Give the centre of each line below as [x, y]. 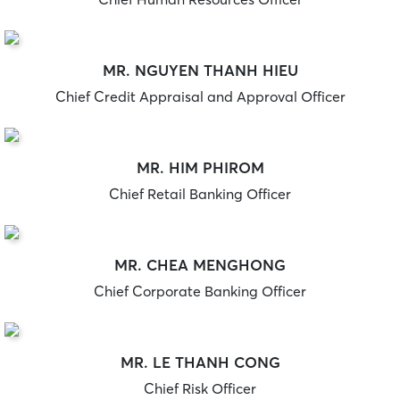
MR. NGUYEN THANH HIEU [200, 71]
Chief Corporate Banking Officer [200, 292]
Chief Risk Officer [200, 389]
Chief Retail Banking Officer [200, 194]
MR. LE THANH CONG [200, 362]
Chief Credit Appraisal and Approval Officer [200, 97]
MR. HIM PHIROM [200, 168]
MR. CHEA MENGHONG [200, 265]
